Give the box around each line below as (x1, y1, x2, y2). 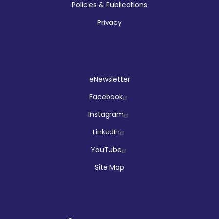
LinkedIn (92, 127, 120, 137)
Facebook (89, 91, 123, 102)
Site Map (95, 162, 124, 172)
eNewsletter (89, 74, 130, 84)
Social (7, 68, 66, 95)
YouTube (90, 144, 122, 154)
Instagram (88, 109, 124, 119)
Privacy (97, 17, 122, 27)
